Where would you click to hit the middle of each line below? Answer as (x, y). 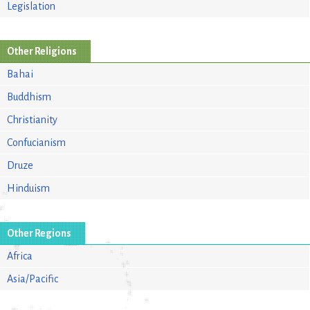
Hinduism (28, 188)
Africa (20, 256)
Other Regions (39, 233)
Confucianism (36, 142)
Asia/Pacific (33, 279)
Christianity (32, 119)
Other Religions (42, 51)
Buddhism (29, 97)
